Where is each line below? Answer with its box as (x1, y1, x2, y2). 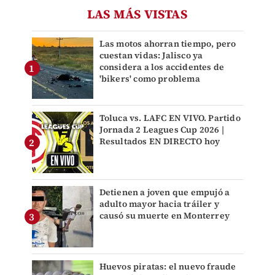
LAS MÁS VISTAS (87, 6, 188, 23)
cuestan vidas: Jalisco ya (99, 49, 203, 62)
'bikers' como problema (99, 72, 200, 85)
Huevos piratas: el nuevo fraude (99, 260, 236, 273)
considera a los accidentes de (99, 61, 225, 74)
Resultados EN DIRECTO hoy (99, 135, 220, 148)
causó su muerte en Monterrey (99, 209, 230, 222)
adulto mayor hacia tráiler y (99, 198, 220, 211)
